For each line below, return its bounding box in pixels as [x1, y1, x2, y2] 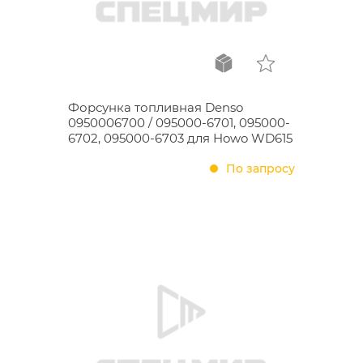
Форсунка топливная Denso [68, 100, 243, 115]
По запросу [226, 161, 295, 176]
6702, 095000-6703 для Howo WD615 [68, 130, 293, 146]
